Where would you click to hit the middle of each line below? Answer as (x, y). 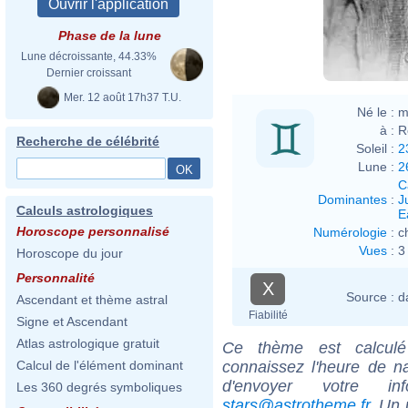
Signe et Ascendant (72, 321)
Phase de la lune (109, 36)
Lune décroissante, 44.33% (88, 56)
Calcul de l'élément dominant (100, 365)
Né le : (376, 112)
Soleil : (375, 148)
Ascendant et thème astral (92, 300)
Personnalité (56, 278)
